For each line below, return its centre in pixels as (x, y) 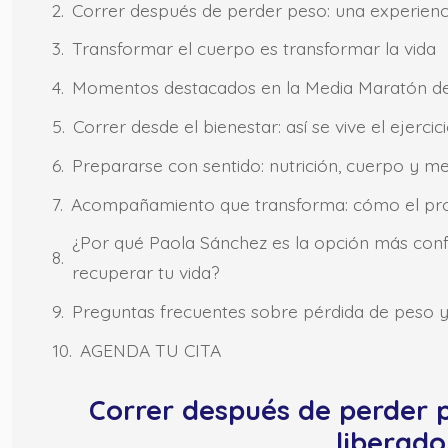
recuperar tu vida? (146, 272)
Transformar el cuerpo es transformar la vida (254, 48)
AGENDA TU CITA (150, 349)
